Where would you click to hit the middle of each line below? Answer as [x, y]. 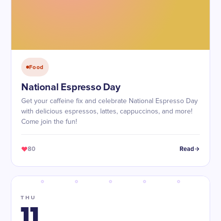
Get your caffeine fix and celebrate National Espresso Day [110, 101]
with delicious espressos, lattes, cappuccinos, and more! [107, 111]
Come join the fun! [49, 122]
